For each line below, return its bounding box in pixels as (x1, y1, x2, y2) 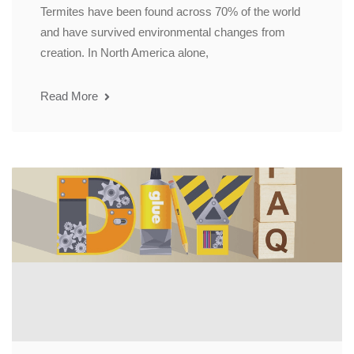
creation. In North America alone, (40, 46, 209, 60)
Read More (40, 89, 101, 104)
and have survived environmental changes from (40, 25, 285, 40)
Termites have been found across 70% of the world (40, 5, 300, 19)
